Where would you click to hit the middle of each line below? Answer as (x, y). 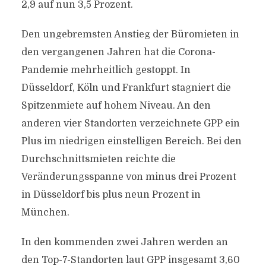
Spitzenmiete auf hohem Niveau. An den (116, 106)
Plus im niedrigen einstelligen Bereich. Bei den (131, 141)
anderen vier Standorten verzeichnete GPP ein (130, 123)
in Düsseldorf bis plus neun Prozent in (111, 195)
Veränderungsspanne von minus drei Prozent (129, 177)
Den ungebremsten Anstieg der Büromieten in (130, 34)
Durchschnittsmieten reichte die (98, 159)
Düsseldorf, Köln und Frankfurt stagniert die (126, 88)
